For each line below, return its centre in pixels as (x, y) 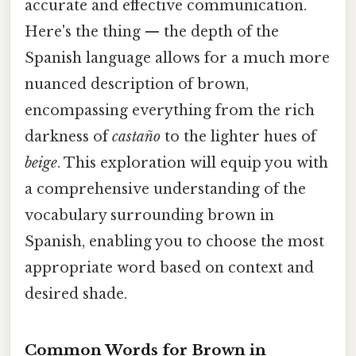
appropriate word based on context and (169, 267)
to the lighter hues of (238, 136)
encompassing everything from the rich (170, 110)
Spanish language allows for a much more (177, 58)
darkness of (68, 136)
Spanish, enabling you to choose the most (174, 241)
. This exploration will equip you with (193, 163)
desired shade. (76, 294)
